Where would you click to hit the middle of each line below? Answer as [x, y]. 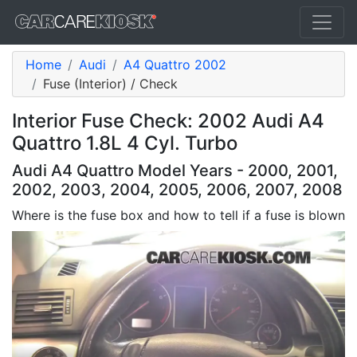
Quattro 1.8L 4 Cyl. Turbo [125, 143]
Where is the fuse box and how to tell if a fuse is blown [178, 215]
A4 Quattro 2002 [175, 65]
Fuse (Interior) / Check [110, 84]
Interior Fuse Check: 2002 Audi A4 [168, 121]
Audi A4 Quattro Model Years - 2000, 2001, [175, 171]
